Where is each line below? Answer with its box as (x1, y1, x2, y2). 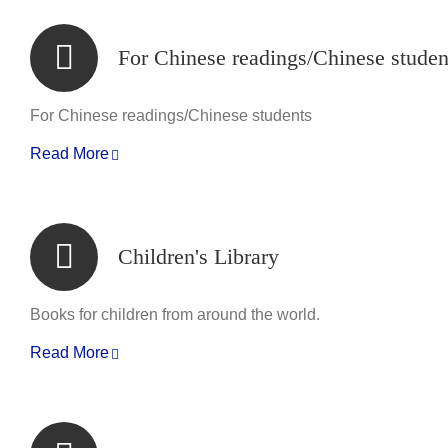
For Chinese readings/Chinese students (30, 107, 312, 124)
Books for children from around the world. (30, 306, 320, 323)
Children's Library (118, 244, 279, 269)
